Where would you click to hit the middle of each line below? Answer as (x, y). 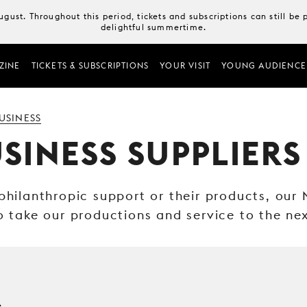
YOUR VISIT (185, 65)
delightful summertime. (153, 27)
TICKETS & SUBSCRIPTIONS (90, 65)
